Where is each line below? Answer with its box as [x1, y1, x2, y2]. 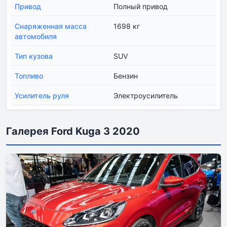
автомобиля [15, 32, 57, 41]
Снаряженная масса [15, 22, 87, 31]
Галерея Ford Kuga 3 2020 [6, 125, 140, 138]
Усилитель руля [15, 91, 69, 100]
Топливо [15, 71, 43, 81]
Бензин [113, 71, 138, 81]
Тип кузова [15, 52, 53, 61]
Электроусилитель [113, 91, 178, 100]
